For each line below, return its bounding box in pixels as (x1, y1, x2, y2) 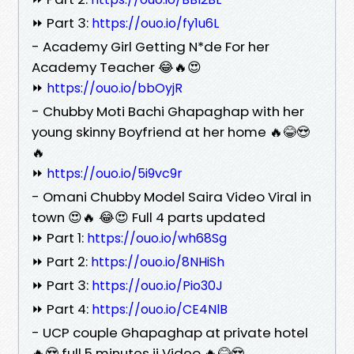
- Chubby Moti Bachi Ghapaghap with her (32, 101, 304, 121)
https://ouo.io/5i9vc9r (47, 164, 183, 183)
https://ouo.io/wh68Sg (87, 228, 227, 247)
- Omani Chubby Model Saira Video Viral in (32, 186, 311, 206)
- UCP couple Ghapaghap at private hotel (32, 322, 308, 342)
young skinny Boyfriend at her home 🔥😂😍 (32, 122, 310, 141)
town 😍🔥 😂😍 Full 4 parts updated (32, 207, 265, 227)
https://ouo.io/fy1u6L (92, 13, 219, 32)
